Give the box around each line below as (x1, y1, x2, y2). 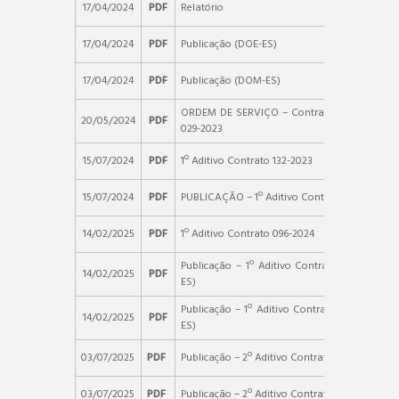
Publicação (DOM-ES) (181, 71, 281, 90)
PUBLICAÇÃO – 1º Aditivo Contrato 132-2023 (181, 188, 387, 207)
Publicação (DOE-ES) (181, 35, 277, 53)
